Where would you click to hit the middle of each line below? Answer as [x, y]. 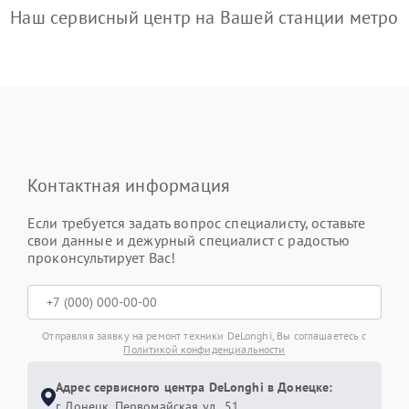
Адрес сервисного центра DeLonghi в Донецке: [194, 387]
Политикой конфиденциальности [204, 349]
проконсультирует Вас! [102, 257]
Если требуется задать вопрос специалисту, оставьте [197, 223]
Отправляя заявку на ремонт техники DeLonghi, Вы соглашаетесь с [204, 336]
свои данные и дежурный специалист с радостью [189, 240]
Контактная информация [129, 185]
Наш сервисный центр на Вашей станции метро [204, 17]
